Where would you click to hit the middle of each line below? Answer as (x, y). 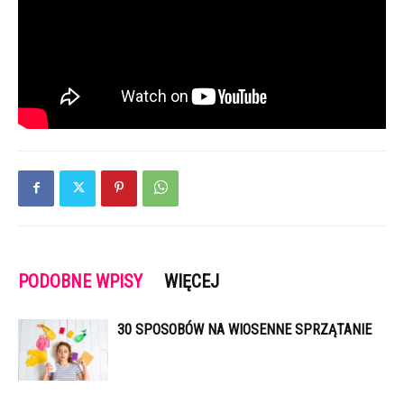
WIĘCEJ (192, 281)
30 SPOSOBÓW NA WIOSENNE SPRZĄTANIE (244, 329)
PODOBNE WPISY (80, 281)
